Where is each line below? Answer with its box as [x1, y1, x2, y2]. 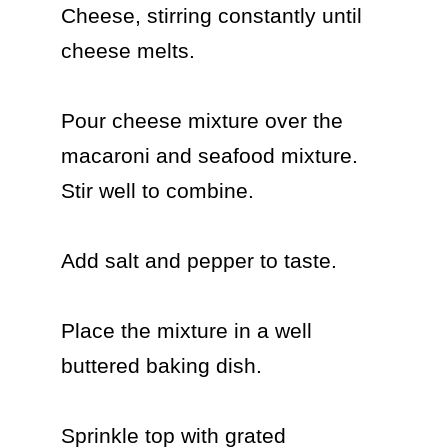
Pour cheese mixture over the [60, 109, 343, 132]
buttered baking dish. [60, 354, 262, 377]
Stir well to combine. [60, 179, 254, 202]
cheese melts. [60, 39, 195, 62]
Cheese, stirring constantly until [60, 4, 362, 27]
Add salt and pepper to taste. [60, 249, 337, 272]
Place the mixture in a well [60, 319, 312, 342]
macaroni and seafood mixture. [60, 144, 358, 167]
